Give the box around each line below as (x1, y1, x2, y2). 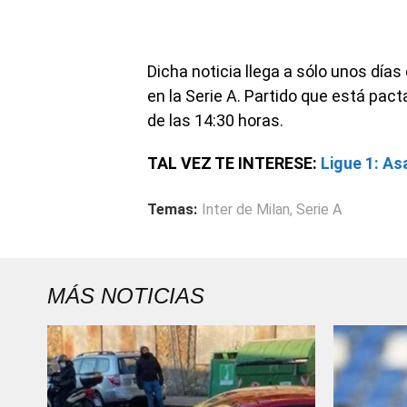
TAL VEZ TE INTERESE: (147, 154, 321, 173)
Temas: (147, 201, 197, 218)
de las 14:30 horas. (147, 111, 283, 130)
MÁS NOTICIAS (47, 283, 204, 308)
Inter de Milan (202, 201, 290, 218)
